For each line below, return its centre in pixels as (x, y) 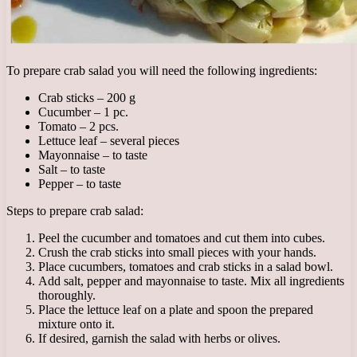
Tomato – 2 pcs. (78, 127)
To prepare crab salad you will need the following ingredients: (162, 71)
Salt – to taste (72, 170)
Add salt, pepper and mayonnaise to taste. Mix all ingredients (191, 281)
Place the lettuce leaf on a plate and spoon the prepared (176, 310)
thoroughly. (67, 296)
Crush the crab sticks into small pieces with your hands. (177, 253)
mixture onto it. (76, 324)
